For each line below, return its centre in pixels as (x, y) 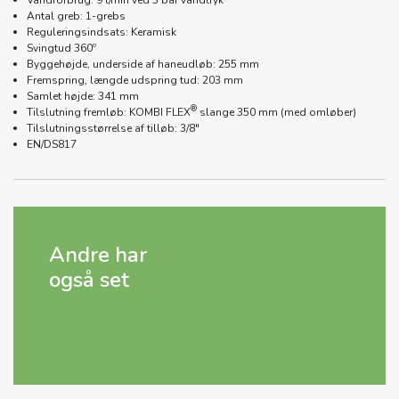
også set (89, 279)
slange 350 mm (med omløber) (277, 112)
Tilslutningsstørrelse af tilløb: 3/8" (113, 128)
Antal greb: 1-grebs (76, 16)
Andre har (98, 254)
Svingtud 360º (61, 48)
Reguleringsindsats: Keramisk (102, 32)
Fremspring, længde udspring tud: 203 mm (135, 80)
